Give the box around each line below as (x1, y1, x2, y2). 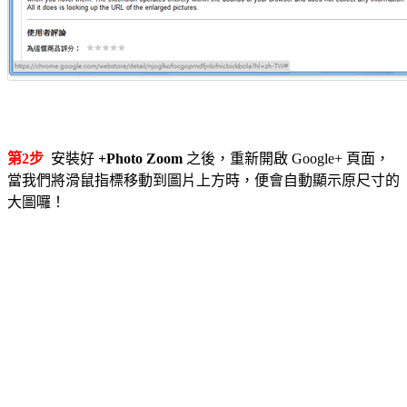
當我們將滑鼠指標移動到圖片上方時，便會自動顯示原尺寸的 (7, 173, 400, 189)
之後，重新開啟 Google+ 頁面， (183, 151, 390, 167)
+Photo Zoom (98, 151, 183, 167)
